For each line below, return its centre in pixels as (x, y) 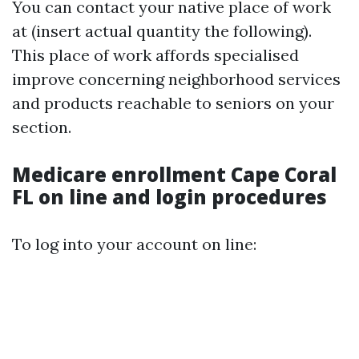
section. (42, 127)
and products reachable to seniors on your (173, 103)
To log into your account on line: (134, 244)
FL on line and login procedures (169, 197)
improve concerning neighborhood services (176, 79)
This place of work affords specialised (155, 55)
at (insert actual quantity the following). (162, 31)
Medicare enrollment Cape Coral (174, 174)
